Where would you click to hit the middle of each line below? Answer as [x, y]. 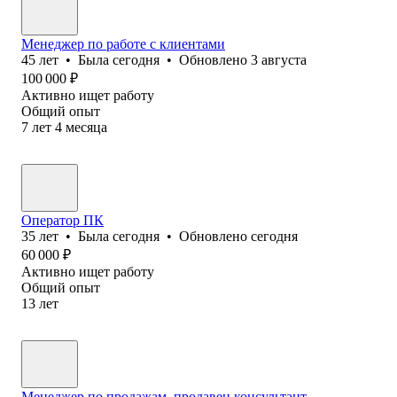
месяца [86, 127]
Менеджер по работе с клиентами [123, 43]
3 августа [279, 59]
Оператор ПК [62, 220]
